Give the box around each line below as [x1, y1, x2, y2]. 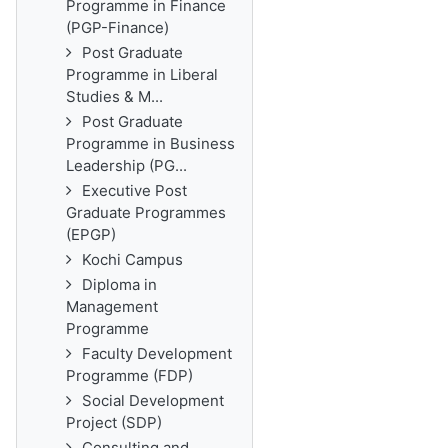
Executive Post [82, 181, 187, 200]
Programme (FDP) [66, 366, 193, 385]
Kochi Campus [82, 250, 183, 269]
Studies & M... [66, 87, 163, 106]
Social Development [82, 391, 224, 410]
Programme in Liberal [66, 65, 218, 84]
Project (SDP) [66, 413, 162, 432]
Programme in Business [66, 134, 235, 153]
